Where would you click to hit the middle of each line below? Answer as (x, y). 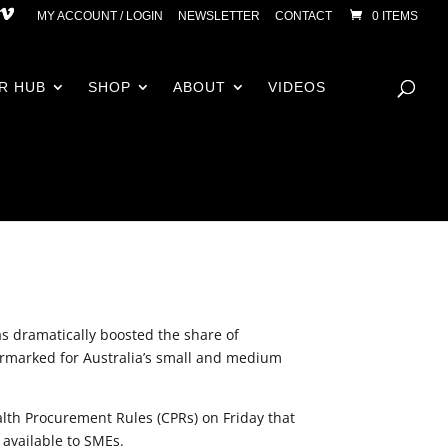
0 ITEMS (395, 16)
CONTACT (303, 16)
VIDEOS (297, 87)
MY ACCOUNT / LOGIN (100, 16)
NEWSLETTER (219, 16)
